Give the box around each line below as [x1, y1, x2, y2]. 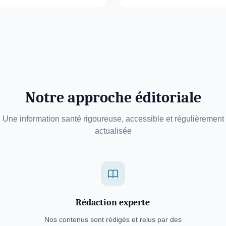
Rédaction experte [76, 197, 150, 208]
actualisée [94, 127, 132, 135]
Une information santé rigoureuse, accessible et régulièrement [2, 115, 224, 123]
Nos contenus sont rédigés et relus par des [44, 215, 182, 223]
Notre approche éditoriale [25, 89, 201, 106]
